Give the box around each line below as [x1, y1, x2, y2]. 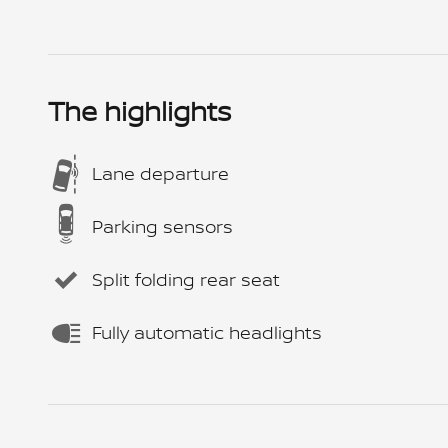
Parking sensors [92, 214, 233, 239]
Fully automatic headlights [92, 320, 322, 345]
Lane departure [92, 161, 229, 186]
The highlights [48, 91, 231, 130]
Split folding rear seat [92, 267, 280, 292]
